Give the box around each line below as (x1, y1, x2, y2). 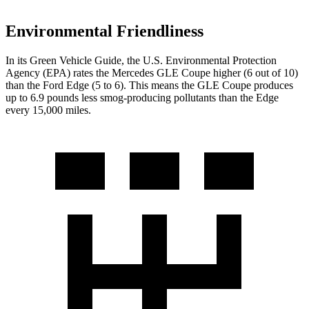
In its (6, 54, 30, 66)
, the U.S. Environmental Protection (121, 54, 277, 66)
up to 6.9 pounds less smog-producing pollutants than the (6, 91, 256, 103)
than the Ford (6, 79, 66, 91)
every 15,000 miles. (6, 103, 91, 116)
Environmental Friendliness (6, 21, 203, 40)
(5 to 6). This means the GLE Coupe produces (89, 79, 293, 91)
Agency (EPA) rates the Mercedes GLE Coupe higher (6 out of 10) (6, 66, 298, 79)
